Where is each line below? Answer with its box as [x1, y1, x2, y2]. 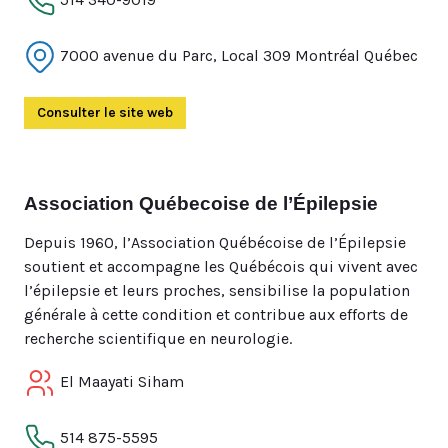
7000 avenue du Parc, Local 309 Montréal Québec [56, 45, 418, 65]
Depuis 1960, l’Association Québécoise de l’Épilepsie [24, 233, 406, 252]
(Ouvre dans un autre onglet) [173, 104, 361, 121]
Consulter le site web [37, 104, 173, 121]
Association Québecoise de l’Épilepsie [24, 193, 378, 214]
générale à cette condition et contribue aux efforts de [24, 305, 408, 324]
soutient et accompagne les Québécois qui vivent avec [24, 257, 418, 276]
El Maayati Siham [56, 371, 184, 391]
